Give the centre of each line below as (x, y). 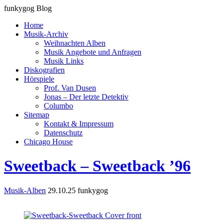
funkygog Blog (28, 8)
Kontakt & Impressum (79, 124)
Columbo (58, 106)
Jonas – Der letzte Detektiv (86, 97)
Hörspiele (39, 79)
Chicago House (48, 142)
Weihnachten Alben (75, 43)
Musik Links (64, 61)
